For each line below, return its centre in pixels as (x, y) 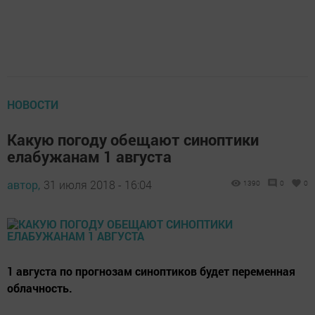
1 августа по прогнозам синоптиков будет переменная (151, 271)
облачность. (40, 288)
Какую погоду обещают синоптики (133, 139)
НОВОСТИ (33, 104)
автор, (24, 184)
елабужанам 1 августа (89, 156)
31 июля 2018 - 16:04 (98, 184)
